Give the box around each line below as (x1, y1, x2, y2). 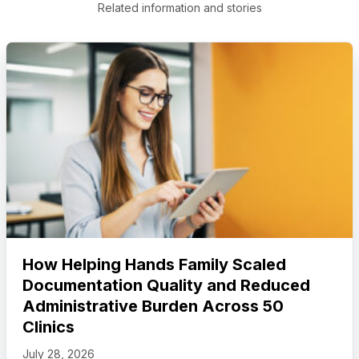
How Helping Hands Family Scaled (22, 254, 286, 274)
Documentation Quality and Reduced (22, 275, 310, 295)
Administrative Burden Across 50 (22, 296, 284, 316)
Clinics (22, 317, 75, 337)
